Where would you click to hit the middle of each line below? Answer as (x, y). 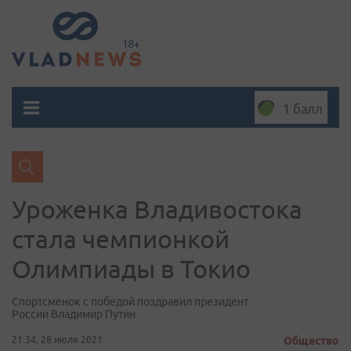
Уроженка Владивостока (157, 209)
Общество (311, 341)
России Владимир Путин (74, 314)
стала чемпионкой (121, 239)
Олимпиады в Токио (131, 269)
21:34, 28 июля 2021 (57, 340)
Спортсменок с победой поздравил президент (130, 302)
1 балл (303, 109)
